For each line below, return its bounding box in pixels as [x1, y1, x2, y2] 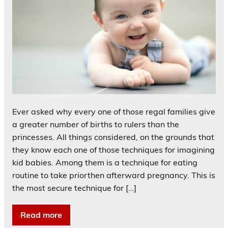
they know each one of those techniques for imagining [12, 144, 215, 155]
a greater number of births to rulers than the [12, 119, 179, 129]
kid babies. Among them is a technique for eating [12, 157, 197, 167]
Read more [20, 209, 62, 220]
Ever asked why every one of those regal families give [12, 106, 215, 117]
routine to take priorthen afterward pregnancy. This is [12, 169, 215, 180]
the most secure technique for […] [12, 182, 136, 193]
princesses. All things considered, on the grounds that [12, 131, 214, 142]
